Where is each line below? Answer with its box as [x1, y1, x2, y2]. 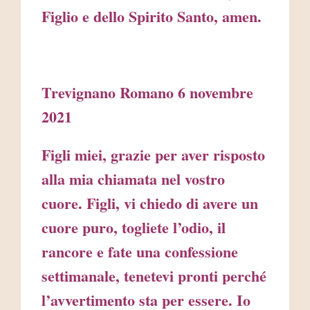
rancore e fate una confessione [42, 240, 238, 264]
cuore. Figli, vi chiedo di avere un [42, 192, 258, 215]
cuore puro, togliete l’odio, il [42, 216, 226, 239]
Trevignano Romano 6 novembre [42, 81, 253, 104]
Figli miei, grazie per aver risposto [42, 143, 265, 167]
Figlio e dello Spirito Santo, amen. [42, 5, 262, 28]
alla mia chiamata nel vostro [42, 167, 225, 191]
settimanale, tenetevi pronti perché [42, 264, 266, 288]
